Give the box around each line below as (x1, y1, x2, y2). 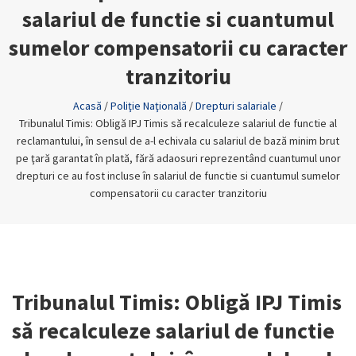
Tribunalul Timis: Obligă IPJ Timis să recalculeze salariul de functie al (19, 116, 337, 130)
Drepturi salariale (195, 99, 277, 113)
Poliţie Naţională (110, 99, 187, 113)
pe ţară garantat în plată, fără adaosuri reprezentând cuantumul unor (15, 151, 341, 165)
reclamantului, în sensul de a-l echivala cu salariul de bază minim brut (17, 133, 339, 148)
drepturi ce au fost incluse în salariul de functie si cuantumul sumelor (16, 168, 340, 183)
